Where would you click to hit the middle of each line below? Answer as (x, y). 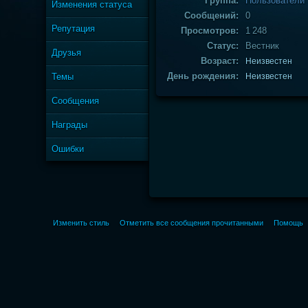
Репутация (74, 29)
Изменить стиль (81, 223)
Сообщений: (212, 15)
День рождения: (203, 76)
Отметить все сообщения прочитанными (192, 223)
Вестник (263, 46)
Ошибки (68, 149)
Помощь (289, 223)
